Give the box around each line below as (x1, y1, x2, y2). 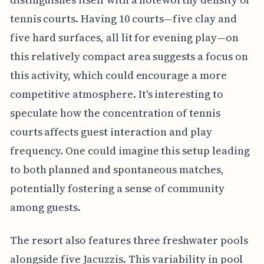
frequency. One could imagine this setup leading (9, 143, 250, 158)
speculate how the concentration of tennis (9, 105, 220, 120)
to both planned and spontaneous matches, (9, 161, 224, 177)
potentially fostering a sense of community (9, 180, 225, 196)
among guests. (9, 199, 81, 214)
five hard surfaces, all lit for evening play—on (9, 29, 239, 45)
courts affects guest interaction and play (9, 124, 212, 139)
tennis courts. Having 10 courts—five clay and (9, 11, 237, 26)
